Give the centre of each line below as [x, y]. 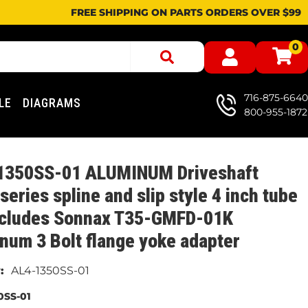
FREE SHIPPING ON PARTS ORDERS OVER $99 [186, 12]
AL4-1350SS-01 [51, 271]
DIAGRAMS [52, 103]
